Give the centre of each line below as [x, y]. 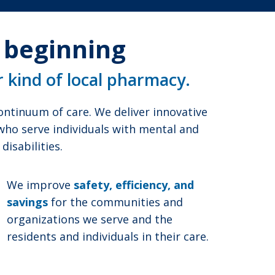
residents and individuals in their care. [108, 237]
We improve [40, 185]
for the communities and [115, 202]
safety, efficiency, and [134, 185]
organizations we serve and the [90, 219]
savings [27, 202]
